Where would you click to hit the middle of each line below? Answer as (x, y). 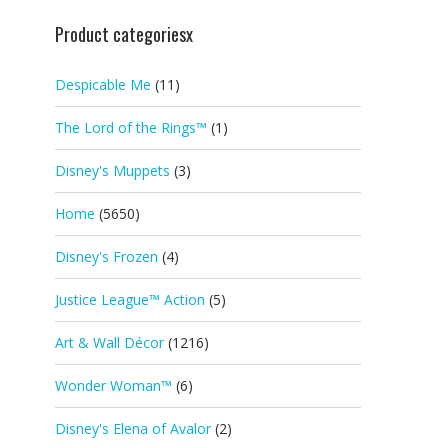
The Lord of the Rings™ (131, 127)
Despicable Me (103, 84)
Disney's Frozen (106, 256)
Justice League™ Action (130, 299)
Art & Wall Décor (109, 342)
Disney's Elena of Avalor (133, 428)
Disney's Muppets (112, 170)
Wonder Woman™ (113, 385)
